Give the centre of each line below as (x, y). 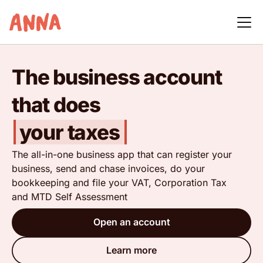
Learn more (131, 250)
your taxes (69, 132)
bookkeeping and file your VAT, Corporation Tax (119, 182)
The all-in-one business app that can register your (122, 154)
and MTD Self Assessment (70, 196)
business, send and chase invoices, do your (108, 168)
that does (56, 104)
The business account (117, 77)
